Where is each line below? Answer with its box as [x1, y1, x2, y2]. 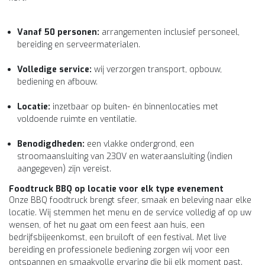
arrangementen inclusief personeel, [99, 27, 240, 38]
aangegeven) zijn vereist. [17, 163, 111, 174]
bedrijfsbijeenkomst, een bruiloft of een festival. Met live [9, 232, 227, 243]
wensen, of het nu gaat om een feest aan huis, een [9, 219, 205, 231]
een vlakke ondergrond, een [85, 138, 194, 150]
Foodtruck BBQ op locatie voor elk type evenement [9, 183, 224, 195]
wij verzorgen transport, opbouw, [92, 64, 222, 75]
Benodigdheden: [17, 138, 85, 150]
